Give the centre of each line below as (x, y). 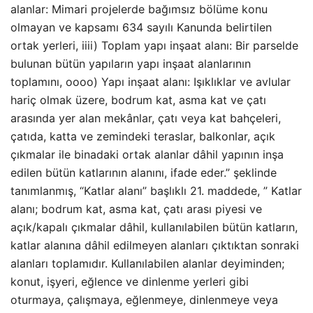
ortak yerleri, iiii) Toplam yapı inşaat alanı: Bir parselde (154, 45)
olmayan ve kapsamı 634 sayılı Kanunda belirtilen (141, 27)
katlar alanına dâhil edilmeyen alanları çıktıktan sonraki (155, 245)
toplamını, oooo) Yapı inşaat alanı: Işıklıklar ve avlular (151, 82)
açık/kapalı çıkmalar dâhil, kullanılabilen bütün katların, (154, 227)
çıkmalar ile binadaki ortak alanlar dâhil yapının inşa (147, 154)
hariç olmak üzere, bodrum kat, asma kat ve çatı (138, 100)
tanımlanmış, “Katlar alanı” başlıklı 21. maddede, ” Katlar (156, 191)
